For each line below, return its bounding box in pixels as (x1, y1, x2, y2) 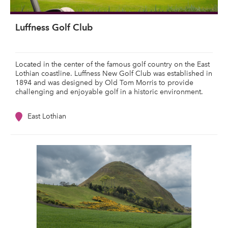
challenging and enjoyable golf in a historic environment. (15, 88, 205, 97)
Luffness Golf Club (15, 22, 93, 33)
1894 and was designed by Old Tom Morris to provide (15, 78, 193, 88)
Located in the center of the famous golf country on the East (15, 60, 210, 69)
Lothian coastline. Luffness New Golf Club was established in (15, 69, 212, 78)
